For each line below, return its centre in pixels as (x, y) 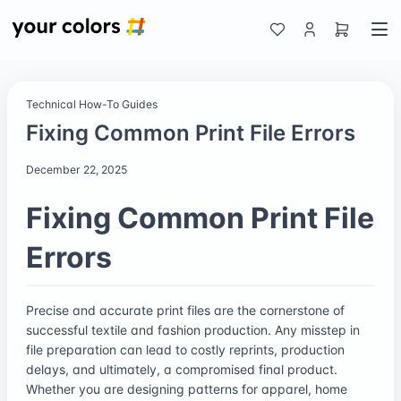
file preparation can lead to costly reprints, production (185, 349)
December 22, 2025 (77, 169)
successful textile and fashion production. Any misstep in (193, 329)
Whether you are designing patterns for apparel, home (187, 388)
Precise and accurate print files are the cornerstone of (185, 310)
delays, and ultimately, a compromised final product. (182, 369)
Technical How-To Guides (92, 104)
